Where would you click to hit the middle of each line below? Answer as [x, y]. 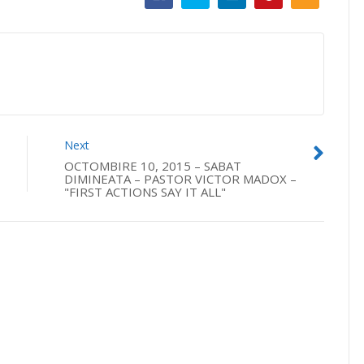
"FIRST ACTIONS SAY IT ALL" [145, 192]
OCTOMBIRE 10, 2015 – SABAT [153, 166]
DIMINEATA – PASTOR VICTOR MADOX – [180, 179]
